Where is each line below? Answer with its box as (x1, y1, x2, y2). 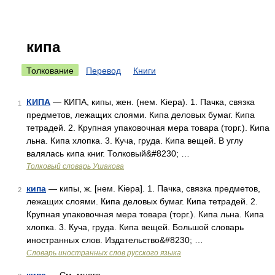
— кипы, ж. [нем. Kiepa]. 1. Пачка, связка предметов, (46, 184, 260, 193)
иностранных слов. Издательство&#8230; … (26, 235, 203, 245)
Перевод (86, 66, 121, 76)
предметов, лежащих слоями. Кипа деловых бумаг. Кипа (26, 110, 255, 120)
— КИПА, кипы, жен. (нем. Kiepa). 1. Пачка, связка (50, 97, 255, 107)
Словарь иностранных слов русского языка (26, 249, 181, 257)
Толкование (26, 66, 74, 76)
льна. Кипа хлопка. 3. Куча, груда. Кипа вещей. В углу (26, 136, 243, 145)
